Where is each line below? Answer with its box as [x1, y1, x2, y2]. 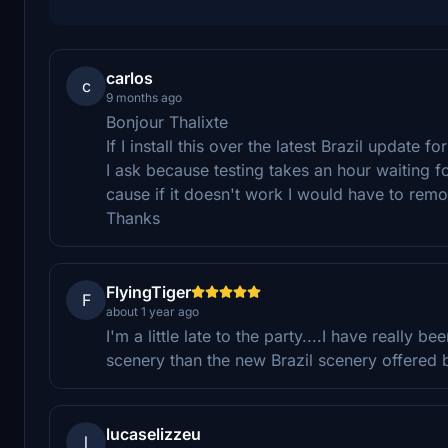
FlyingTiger [106, 281, 191, 302]
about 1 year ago [106, 303, 199, 319]
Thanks [106, 207, 160, 228]
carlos [106, 67, 153, 88]
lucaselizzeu [106, 423, 201, 444]
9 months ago [106, 89, 182, 105]
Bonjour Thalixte [106, 111, 228, 132]
